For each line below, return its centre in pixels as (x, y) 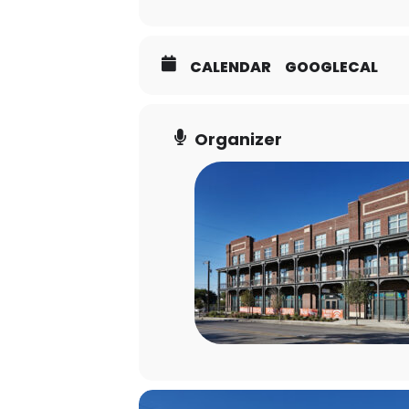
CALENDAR (231, 68)
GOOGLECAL (331, 68)
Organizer (238, 140)
